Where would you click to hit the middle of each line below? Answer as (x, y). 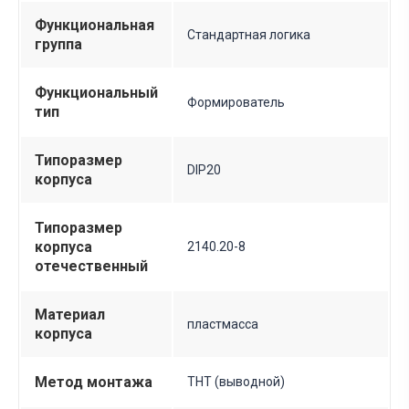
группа (58, 45)
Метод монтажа (94, 383)
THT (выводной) (236, 382)
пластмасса (223, 325)
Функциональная (94, 26)
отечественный (91, 267)
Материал (70, 315)
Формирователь (236, 103)
